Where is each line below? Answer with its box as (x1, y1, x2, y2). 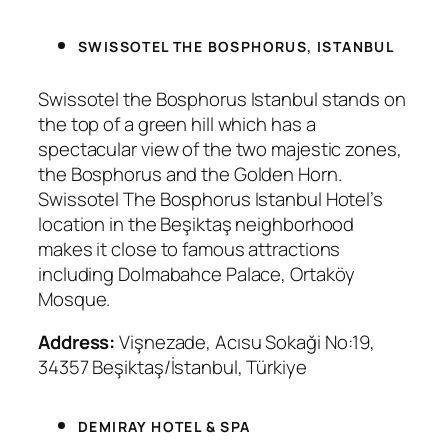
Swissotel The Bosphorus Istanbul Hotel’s (38, 185, 383, 212)
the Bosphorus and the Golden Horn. (38, 160, 342, 187)
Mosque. (38, 285, 111, 312)
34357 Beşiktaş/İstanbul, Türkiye (38, 354, 307, 380)
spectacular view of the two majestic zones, (38, 135, 402, 162)
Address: (38, 329, 116, 355)
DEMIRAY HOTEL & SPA (78, 416, 251, 436)
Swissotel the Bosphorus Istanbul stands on (38, 85, 406, 112)
